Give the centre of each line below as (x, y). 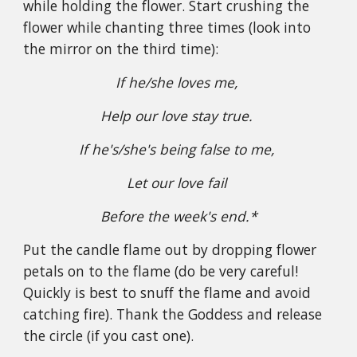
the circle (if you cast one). (109, 335)
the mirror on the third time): (121, 49)
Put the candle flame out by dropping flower (170, 249)
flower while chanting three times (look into (167, 27)
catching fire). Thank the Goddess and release (173, 314)
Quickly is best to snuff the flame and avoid (167, 292)
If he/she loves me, (178, 82)
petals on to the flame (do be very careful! (161, 271)
